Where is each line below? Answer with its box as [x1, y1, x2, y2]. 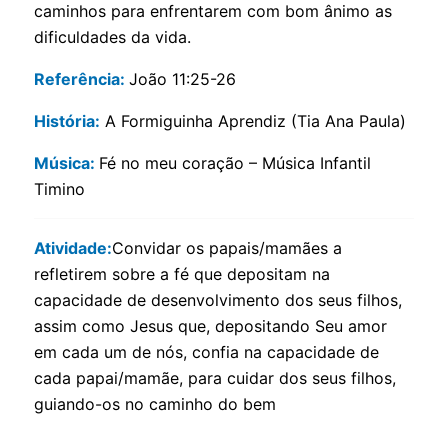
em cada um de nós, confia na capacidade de [33, 342, 379, 362]
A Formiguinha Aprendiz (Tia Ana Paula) [99, 111, 406, 131]
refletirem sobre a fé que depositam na [33, 264, 330, 284]
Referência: [33, 69, 129, 89]
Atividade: [33, 238, 112, 258]
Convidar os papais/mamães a [111, 238, 342, 258]
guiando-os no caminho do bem [33, 394, 276, 414]
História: [33, 111, 100, 131]
